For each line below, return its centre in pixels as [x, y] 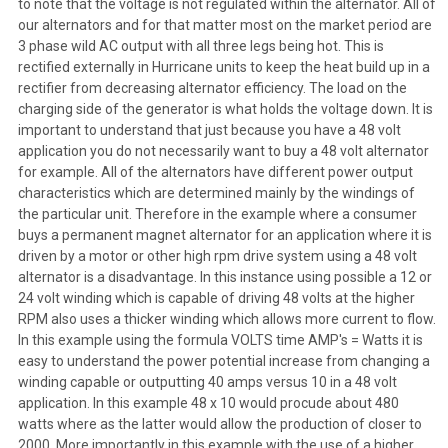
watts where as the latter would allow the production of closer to [219, 423]
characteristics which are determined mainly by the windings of [216, 192]
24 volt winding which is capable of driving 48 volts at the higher [216, 297]
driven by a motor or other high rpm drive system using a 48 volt [217, 255]
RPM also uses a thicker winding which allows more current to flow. [226, 318]
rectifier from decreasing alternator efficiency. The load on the [212, 87]
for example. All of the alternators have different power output [215, 171]
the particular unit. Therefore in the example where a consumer [217, 213]
